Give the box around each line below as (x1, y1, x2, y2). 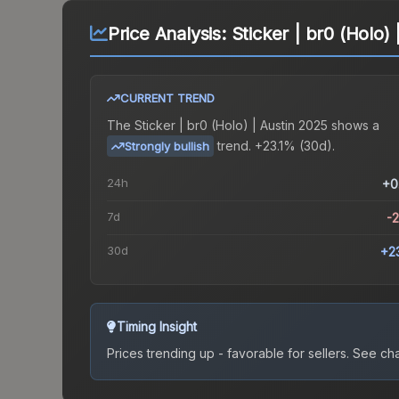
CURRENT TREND (120, 91, 215, 106)
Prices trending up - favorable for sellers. (107, 346, 349, 362)
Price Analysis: (107, 23, 232, 45)
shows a (328, 118, 379, 134)
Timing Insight (117, 319, 197, 335)
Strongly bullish (125, 139, 209, 154)
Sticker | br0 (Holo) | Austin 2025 (134, 118, 328, 134)
